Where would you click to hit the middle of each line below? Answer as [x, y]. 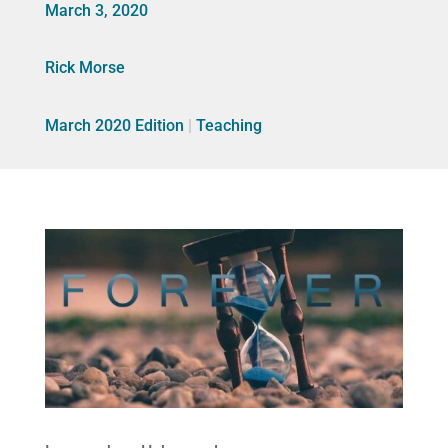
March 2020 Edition [114, 125]
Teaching [228, 125]
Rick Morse [84, 67]
